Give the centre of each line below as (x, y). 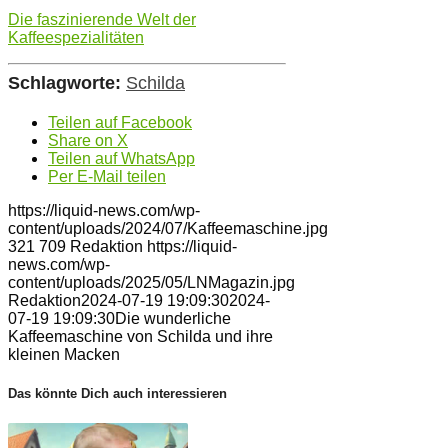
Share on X (88, 140)
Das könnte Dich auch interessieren (117, 393)
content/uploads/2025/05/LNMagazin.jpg (151, 282)
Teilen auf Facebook (120, 122)
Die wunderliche (173, 318)
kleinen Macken (64, 354)
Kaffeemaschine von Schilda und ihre (140, 336)
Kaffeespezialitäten (76, 37)
